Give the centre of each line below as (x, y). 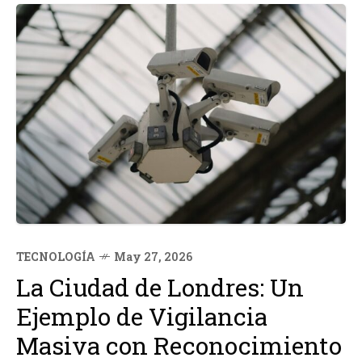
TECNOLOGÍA (56, 256)
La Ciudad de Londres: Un (160, 287)
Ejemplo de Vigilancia (142, 316)
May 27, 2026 (153, 256)
